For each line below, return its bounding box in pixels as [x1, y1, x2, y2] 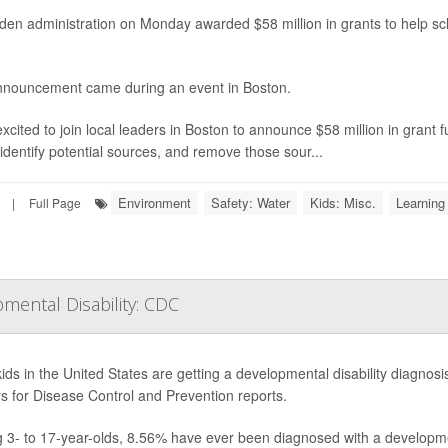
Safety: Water [211, 193, 290, 212]
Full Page [29, 194, 81, 211]
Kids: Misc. [310, 193, 376, 212]
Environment [118, 193, 191, 212]
